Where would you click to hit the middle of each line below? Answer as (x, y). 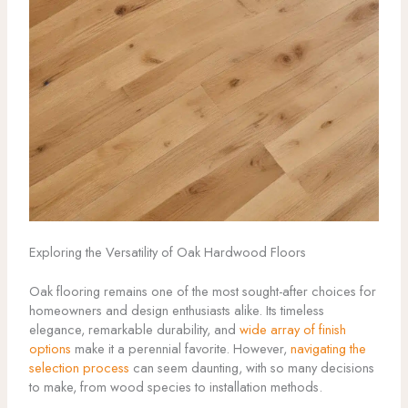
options (50, 349)
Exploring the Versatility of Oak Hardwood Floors (167, 252)
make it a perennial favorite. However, (180, 349)
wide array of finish (292, 330)
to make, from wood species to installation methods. (175, 387)
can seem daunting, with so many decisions (251, 368)
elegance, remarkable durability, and (134, 330)
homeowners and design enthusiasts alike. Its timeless (176, 311)
